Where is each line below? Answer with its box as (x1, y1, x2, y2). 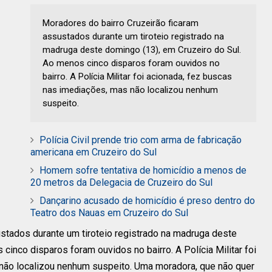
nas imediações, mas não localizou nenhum (42, 84, 218, 96)
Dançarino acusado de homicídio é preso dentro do (39, 195, 255, 207)
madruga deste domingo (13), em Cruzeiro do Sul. (42, 44, 241, 56)
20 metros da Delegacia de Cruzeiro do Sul (30, 177, 212, 189)
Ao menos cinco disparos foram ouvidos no (42, 58, 220, 69)
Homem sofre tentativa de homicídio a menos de (39, 165, 246, 177)
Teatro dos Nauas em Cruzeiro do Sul (30, 207, 188, 219)
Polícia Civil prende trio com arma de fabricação (39, 134, 242, 146)
